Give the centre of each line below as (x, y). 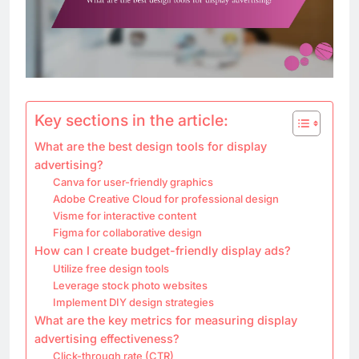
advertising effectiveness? (107, 338)
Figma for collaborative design (127, 232)
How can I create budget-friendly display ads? (163, 250)
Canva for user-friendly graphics (133, 182)
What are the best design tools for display (151, 146)
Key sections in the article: (131, 120)
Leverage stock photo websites (130, 285)
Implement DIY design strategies (133, 302)
